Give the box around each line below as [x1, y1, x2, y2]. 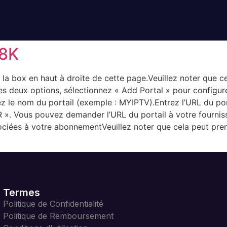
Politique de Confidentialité [3, 199, 103, 209]
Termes [3, 186, 40, 199]
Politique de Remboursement [3, 211, 113, 221]
